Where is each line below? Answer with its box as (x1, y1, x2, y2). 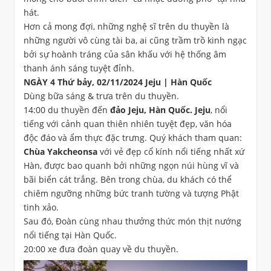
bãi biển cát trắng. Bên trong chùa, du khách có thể (24, 173, 232, 185)
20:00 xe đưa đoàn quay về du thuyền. (24, 243, 178, 255)
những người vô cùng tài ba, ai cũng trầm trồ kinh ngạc (24, 34, 247, 46)
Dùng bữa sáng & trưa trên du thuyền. (24, 90, 179, 102)
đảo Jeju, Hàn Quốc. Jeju (110, 103, 211, 116)
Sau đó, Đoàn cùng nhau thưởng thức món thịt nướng (24, 215, 241, 227)
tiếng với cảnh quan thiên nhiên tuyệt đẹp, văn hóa (24, 117, 232, 129)
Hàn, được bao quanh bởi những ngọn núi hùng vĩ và (24, 159, 239, 171)
